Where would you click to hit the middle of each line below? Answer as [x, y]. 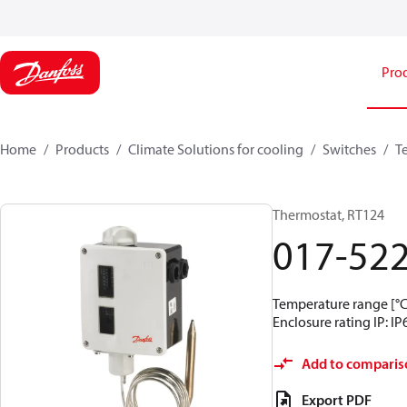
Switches [349, 149]
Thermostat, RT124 [328, 214]
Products [82, 149]
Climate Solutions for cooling [216, 149]
